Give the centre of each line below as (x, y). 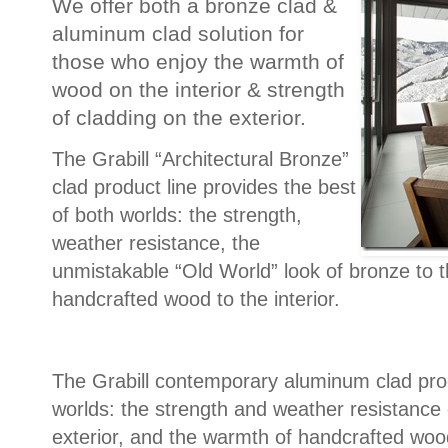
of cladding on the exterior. (179, 117)
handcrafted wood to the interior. (196, 298)
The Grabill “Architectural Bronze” (200, 158)
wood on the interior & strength (198, 89)
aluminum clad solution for (178, 33)
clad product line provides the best (204, 186)
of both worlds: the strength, (177, 214)
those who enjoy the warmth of (198, 61)
